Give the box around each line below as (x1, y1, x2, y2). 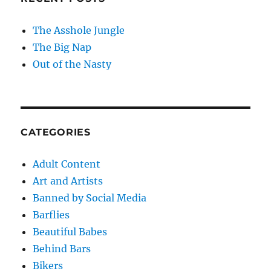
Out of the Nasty (33, 57, 112, 70)
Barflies (33, 208, 70, 221)
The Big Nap (33, 41, 92, 53)
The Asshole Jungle (33, 24, 125, 36)
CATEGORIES (21, 126, 91, 138)
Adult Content (33, 157, 101, 170)
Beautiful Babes (33, 225, 108, 238)
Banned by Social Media (33, 191, 147, 204)
